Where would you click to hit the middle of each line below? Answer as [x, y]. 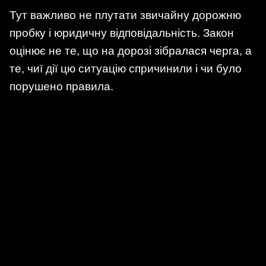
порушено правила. [61, 87]
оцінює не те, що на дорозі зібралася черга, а [131, 51]
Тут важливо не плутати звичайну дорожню [125, 15]
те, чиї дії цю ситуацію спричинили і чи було [126, 69]
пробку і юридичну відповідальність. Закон [122, 33]
